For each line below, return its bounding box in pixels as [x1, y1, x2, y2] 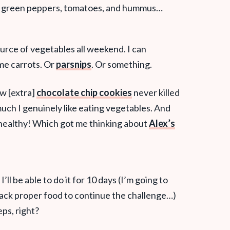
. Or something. [91, 58, 152, 70]
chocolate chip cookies [36, 86, 132, 98]
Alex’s [149, 117, 175, 129]
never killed [132, 86, 180, 98]
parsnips [56, 58, 91, 70]
